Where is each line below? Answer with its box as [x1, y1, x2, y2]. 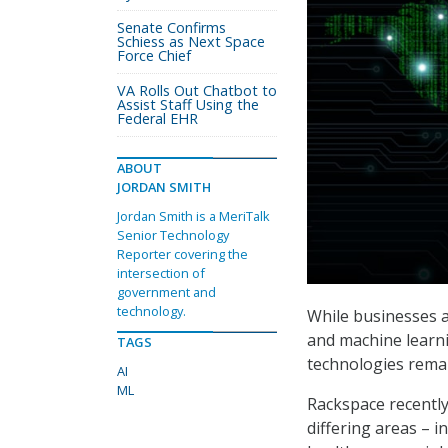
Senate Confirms [117, 18, 226, 37]
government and [117, 283, 216, 301]
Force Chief [117, 46, 191, 65]
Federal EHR [117, 109, 198, 128]
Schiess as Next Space [117, 32, 265, 51]
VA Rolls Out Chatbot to [117, 81, 277, 100]
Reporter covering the [117, 245, 248, 263]
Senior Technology [117, 226, 229, 244]
